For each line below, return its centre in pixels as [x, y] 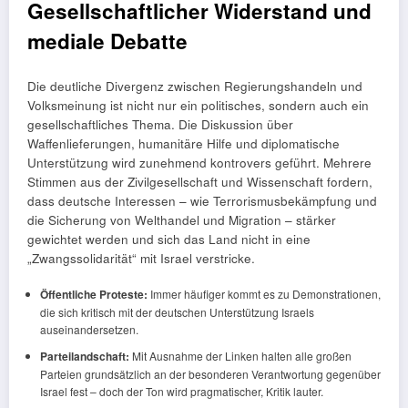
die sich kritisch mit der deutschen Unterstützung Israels [177, 312]
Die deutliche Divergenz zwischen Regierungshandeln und [195, 87]
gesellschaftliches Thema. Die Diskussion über [160, 125]
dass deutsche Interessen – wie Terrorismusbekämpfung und [202, 201]
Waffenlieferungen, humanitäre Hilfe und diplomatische [184, 144]
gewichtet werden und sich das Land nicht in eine [169, 240]
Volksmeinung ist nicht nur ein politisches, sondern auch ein [198, 106]
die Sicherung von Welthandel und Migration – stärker [182, 220]
